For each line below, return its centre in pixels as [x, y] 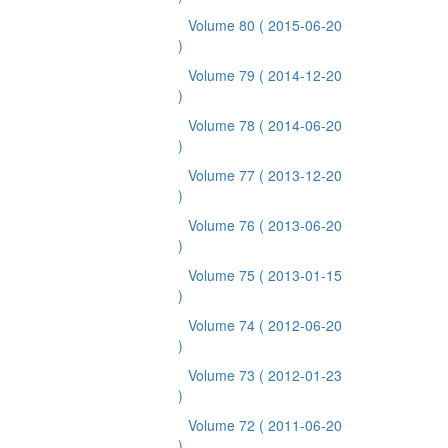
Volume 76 [223, 225]
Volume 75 [223, 275]
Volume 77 [223, 175]
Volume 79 [223, 75]
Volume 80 [223, 25]
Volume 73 [223, 375]
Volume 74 [223, 325]
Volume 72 [223, 425]
